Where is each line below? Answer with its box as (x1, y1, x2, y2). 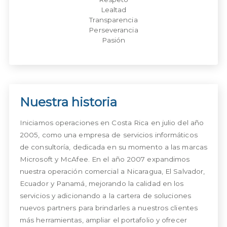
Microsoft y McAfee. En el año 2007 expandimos (19, 155, 190, 163)
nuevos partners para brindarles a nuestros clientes (19, 203, 198, 212)
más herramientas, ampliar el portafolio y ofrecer (19, 215, 187, 224)
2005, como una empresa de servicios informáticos (19, 130, 198, 139)
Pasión (101, 35, 126, 44)
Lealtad (100, 5, 127, 14)
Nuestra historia (19, 94, 118, 109)
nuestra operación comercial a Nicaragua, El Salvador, (19, 167, 205, 175)
